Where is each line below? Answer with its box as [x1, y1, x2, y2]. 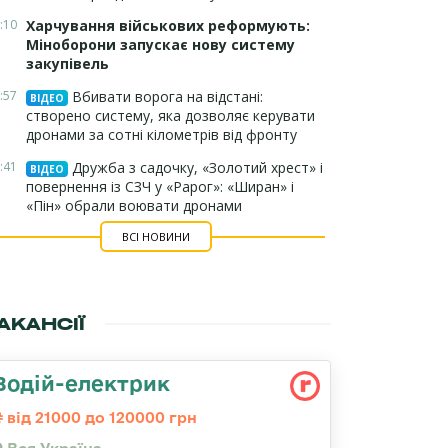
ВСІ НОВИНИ [121, 229, 190, 244]
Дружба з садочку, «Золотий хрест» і [68, 158, 323, 177]
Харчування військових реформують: [26, 16, 310, 35]
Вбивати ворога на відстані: [68, 87, 263, 106]
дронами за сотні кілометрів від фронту [26, 125, 297, 144]
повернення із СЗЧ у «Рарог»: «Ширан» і [26, 177, 294, 196]
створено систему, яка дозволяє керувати [26, 106, 315, 125]
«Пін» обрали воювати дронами [26, 196, 242, 215]
